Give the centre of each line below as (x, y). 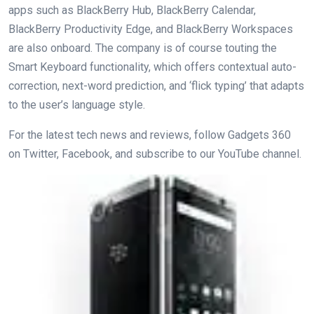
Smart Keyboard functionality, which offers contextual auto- (152, 67)
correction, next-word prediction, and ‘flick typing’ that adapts (156, 86)
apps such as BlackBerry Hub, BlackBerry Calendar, (132, 10)
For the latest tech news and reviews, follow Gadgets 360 (150, 135)
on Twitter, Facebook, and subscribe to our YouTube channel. (155, 153)
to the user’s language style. (77, 104)
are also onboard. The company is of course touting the (143, 48)
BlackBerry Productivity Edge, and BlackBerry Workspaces (151, 29)
